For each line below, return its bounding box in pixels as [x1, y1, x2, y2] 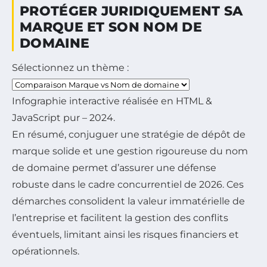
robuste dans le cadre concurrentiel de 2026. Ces [12, 179, 244, 190]
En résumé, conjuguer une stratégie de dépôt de [12, 129, 246, 140]
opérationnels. [12, 246, 79, 257]
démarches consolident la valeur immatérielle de [12, 195, 245, 207]
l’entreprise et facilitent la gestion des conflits [12, 212, 228, 223]
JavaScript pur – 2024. [12, 112, 115, 123]
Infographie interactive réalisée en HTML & [12, 95, 212, 107]
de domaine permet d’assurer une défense [12, 162, 216, 173]
